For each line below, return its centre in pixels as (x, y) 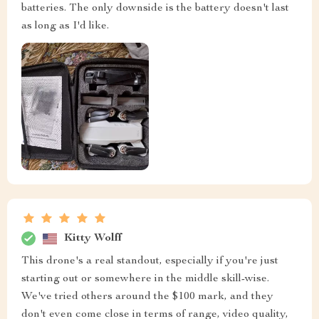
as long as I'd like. (65, 27)
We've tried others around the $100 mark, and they (147, 297)
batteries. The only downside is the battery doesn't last (155, 9)
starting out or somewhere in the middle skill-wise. (145, 279)
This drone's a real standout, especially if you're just (150, 262)
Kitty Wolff (93, 238)
